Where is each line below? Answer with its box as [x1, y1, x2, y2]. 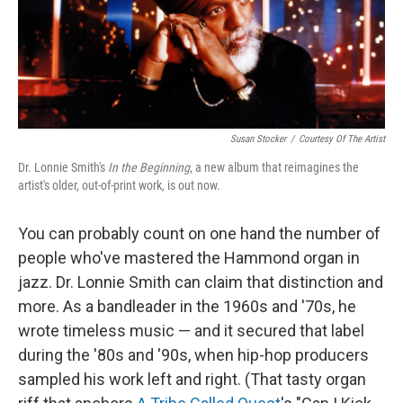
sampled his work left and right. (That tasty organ [18, 370, 366, 390]
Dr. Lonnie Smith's [18, 160, 108, 175]
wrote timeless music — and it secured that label [18, 321, 364, 341]
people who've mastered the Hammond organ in [18, 248, 360, 268]
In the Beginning [108, 160, 190, 175]
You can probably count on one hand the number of [18, 224, 381, 244]
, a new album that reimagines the [190, 160, 359, 175]
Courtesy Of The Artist [299, 133, 385, 146]
